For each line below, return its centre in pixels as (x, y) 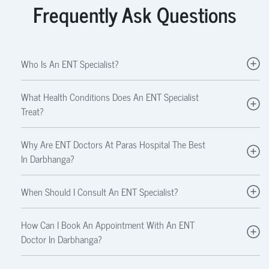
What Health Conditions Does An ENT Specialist (110, 96)
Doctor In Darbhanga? (62, 239)
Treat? (32, 111)
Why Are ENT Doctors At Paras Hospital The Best (113, 144)
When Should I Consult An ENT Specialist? (100, 191)
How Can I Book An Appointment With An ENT (108, 224)
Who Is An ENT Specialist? (70, 63)
